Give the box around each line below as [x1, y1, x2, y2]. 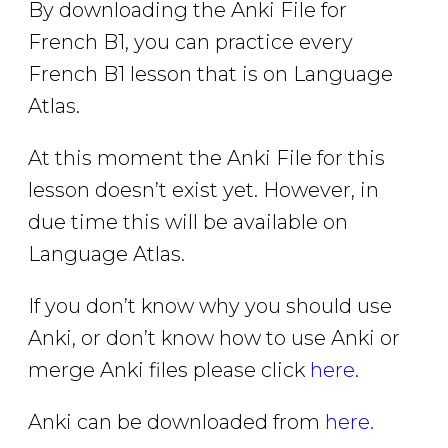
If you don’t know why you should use [28, 293, 392, 318]
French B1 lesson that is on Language [28, 61, 393, 86]
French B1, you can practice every [28, 29, 353, 54]
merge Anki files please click [28, 357, 310, 382]
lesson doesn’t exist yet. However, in [28, 177, 379, 202]
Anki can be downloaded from [28, 409, 325, 434]
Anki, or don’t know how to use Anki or [28, 325, 400, 350]
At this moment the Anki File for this [28, 145, 385, 170]
